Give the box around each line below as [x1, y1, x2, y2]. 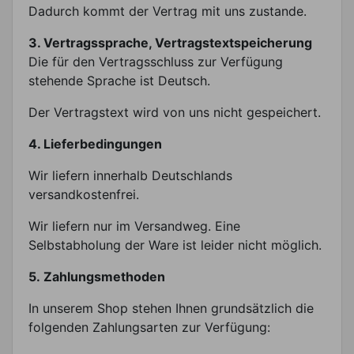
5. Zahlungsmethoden [28, 268, 165, 284]
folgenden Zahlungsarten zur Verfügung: [28, 318, 270, 335]
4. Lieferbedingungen [28, 135, 162, 152]
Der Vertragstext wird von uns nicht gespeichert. [28, 104, 321, 120]
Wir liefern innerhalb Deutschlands [28, 167, 232, 183]
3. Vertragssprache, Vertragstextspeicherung [28, 34, 312, 51]
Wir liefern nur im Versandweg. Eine [28, 217, 240, 234]
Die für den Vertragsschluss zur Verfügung [28, 53, 283, 70]
